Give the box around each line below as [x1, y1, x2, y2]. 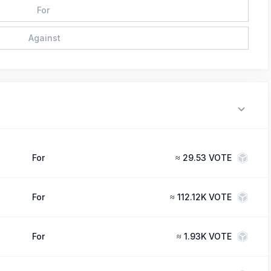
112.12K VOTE [177, 192, 232, 202]
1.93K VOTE [183, 231, 232, 241]
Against [28, 33, 60, 43]
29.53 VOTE [182, 152, 232, 163]
